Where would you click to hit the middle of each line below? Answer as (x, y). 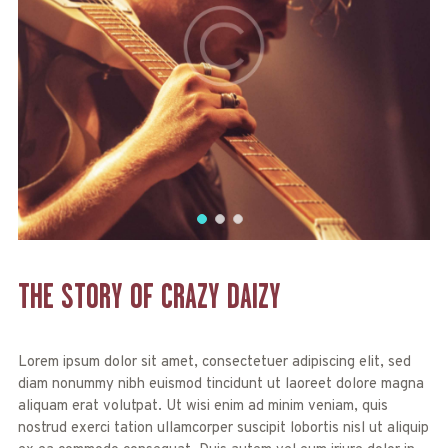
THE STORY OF (89, 296)
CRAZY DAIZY (220, 296)
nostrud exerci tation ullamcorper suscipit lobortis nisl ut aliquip (223, 429)
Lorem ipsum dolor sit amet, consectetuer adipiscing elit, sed (214, 363)
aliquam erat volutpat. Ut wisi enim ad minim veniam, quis (202, 407)
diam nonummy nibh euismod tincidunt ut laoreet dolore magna (220, 385)
